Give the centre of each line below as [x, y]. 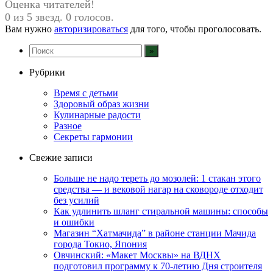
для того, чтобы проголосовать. [195, 29]
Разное [68, 126]
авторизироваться [91, 29]
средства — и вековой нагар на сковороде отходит [158, 189]
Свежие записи [61, 157]
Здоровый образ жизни [101, 104]
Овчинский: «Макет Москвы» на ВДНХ [137, 255]
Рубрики [47, 72]
